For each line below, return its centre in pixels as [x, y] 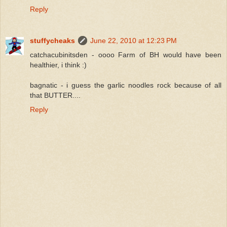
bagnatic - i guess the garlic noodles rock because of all [126, 85]
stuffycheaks [52, 41]
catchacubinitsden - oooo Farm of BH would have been [126, 55]
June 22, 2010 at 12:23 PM [134, 41]
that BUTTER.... [55, 96]
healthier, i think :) [58, 65]
